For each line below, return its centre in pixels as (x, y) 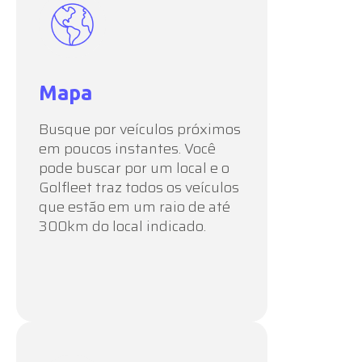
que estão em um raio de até (135, 206)
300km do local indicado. (122, 226)
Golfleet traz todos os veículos (139, 187)
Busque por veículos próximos (140, 129)
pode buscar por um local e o (134, 168)
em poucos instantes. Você (127, 148)
